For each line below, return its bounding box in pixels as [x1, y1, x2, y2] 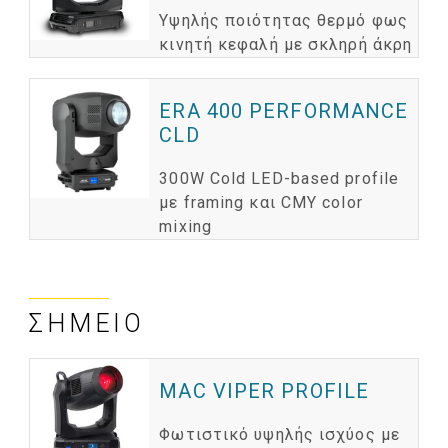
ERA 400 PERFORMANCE [159, 99, 409, 124]
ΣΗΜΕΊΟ [29, 309, 146, 339]
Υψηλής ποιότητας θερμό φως [159, 11, 408, 31]
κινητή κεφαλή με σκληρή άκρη [159, 35, 413, 55]
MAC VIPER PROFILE [159, 379, 370, 404]
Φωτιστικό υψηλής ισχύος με [159, 425, 400, 445]
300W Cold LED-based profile [159, 169, 400, 189]
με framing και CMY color [159, 193, 363, 213]
